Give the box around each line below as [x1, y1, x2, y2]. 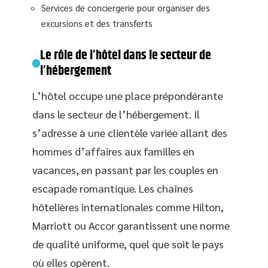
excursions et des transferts [41, 17, 153, 29]
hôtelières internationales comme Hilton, [32, 200, 224, 214]
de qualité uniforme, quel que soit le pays [32, 237, 224, 251]
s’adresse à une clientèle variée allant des [32, 126, 227, 139]
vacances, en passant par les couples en [32, 163, 218, 176]
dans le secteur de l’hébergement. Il [32, 107, 200, 121]
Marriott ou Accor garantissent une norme [32, 218, 230, 232]
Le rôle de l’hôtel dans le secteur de [40, 45, 212, 66]
